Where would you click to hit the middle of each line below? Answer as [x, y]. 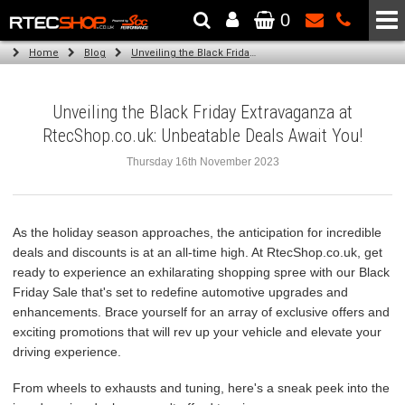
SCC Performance [270, 33]
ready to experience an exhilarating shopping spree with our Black [201, 272]
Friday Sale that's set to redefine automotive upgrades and [180, 292]
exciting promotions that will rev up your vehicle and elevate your [197, 332]
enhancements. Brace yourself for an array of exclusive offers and [201, 312]
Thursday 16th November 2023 [202, 162]
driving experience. [67, 352]
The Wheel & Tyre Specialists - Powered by [120, 33]
